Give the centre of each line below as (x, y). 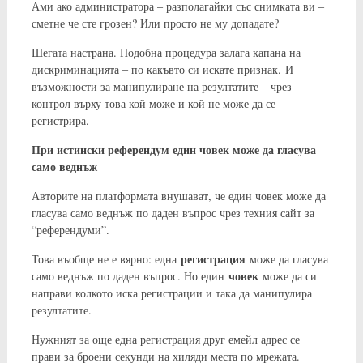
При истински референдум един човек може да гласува (173, 149)
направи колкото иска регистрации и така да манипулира (171, 293)
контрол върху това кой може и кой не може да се (153, 103)
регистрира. (60, 120)
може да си (287, 275)
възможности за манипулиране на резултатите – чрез (161, 86)
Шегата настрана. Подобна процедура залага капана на (166, 52)
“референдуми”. (70, 229)
